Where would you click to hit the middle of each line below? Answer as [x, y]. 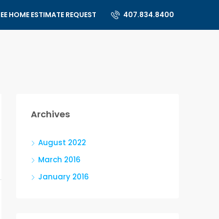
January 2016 [64, 177]
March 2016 [59, 160]
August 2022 [62, 142]
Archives [50, 114]
